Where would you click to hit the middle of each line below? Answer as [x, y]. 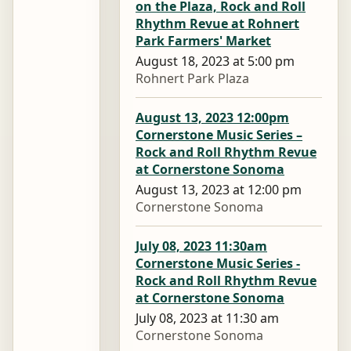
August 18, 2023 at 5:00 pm [215, 61]
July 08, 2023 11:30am [201, 246]
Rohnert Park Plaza [192, 78]
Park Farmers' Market [203, 40]
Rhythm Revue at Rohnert [217, 23]
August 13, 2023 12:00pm [212, 117]
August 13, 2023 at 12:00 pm [219, 189]
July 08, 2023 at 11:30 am [207, 318]
